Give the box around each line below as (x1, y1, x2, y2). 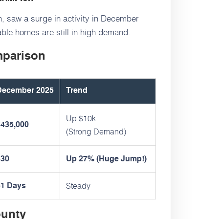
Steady (66, 179, 90, 192)
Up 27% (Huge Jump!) (66, 155, 147, 163)
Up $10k (66, 111, 96, 124)
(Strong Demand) (66, 125, 126, 137)
